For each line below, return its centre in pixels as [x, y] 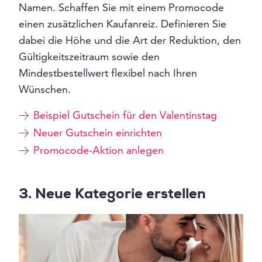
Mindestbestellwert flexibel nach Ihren [108, 73]
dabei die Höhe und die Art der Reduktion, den [130, 40]
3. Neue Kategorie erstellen [112, 196]
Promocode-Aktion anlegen [99, 150]
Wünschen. [45, 89]
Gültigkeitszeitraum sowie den [89, 57]
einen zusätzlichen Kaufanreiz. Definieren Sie [123, 24]
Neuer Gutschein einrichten [98, 133]
